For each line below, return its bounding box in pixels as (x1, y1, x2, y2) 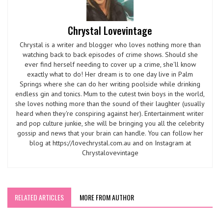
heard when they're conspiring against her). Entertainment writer (16, 109, 204, 118)
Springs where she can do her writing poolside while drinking (20, 79, 200, 88)
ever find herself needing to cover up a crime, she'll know (24, 59, 196, 69)
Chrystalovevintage (82, 148, 138, 157)
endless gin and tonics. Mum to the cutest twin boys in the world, (15, 89, 205, 98)
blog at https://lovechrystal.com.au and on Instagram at (29, 138, 191, 147)
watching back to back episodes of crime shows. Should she (22, 50, 198, 59)
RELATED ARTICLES (15, 192, 64, 202)
